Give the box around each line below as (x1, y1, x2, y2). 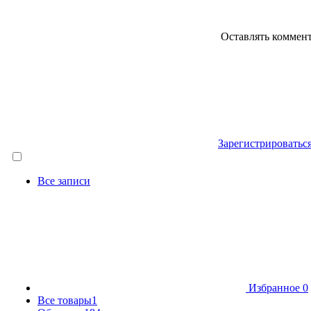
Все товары (37, 294, 92, 306)
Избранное (249, 281, 300, 294)
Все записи (37, 174, 90, 187)
